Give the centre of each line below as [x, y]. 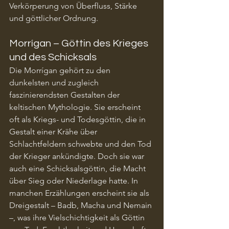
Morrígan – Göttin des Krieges [80, 43]
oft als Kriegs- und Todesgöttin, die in [78, 119]
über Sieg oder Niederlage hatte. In [75, 180]
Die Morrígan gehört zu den [61, 70]
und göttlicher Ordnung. [54, 18]
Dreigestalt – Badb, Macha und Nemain [82, 205]
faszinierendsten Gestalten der [65, 95]
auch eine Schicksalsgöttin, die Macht [78, 168]
